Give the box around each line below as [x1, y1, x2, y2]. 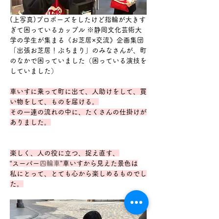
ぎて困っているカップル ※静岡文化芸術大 [10, 26, 142, 33]
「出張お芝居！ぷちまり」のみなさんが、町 [10, 46, 147, 54]
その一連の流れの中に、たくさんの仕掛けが [10, 108, 147, 115]
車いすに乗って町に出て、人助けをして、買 [10, 88, 147, 95]
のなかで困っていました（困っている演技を [10, 57, 147, 64]
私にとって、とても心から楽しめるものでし [10, 170, 147, 177]
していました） [10, 67, 58, 74]
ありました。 [10, 118, 51, 126]
